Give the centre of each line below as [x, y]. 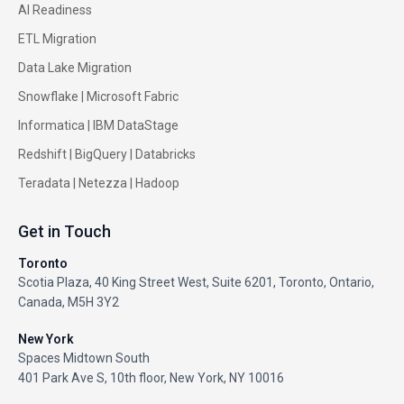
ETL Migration [57, 38]
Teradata [44, 183]
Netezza [103, 183]
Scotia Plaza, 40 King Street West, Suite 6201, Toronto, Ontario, [196, 282]
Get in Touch [64, 231]
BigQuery [101, 154]
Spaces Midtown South [84, 358]
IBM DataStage [136, 125]
